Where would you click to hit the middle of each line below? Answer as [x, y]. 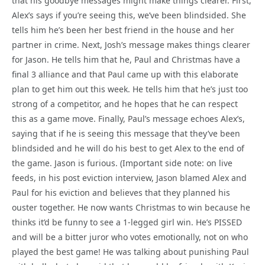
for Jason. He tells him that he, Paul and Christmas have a [126, 59]
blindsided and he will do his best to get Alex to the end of [128, 148]
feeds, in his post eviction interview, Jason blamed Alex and [129, 177]
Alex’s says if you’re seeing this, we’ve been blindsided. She [129, 15]
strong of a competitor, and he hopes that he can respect [125, 104]
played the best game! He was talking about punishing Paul [130, 251]
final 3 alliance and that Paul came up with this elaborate [125, 74]
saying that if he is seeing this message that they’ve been [126, 133]
